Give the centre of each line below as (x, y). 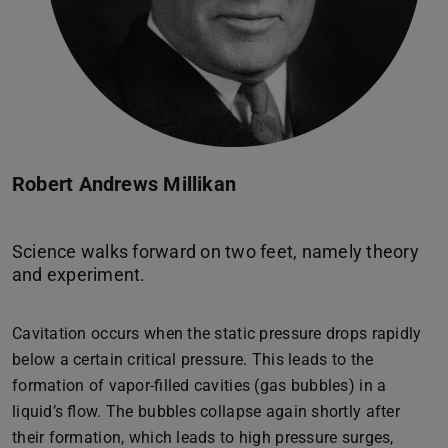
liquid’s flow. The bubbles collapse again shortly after (206, 411)
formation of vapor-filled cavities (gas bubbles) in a (199, 385)
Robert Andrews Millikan (124, 183)
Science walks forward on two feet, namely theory (215, 251)
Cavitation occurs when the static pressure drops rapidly (217, 333)
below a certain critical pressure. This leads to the (193, 359)
